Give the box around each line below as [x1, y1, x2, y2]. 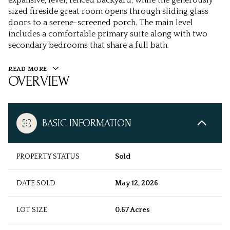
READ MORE [8, 66, 47, 72]
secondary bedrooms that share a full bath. [8, 41, 169, 50]
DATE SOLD [16, 179, 55, 188]
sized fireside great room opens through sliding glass [8, 7, 208, 16]
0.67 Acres [115, 206, 150, 215]
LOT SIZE [16, 206, 47, 215]
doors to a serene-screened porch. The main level [8, 18, 193, 27]
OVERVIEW [8, 73, 70, 90]
